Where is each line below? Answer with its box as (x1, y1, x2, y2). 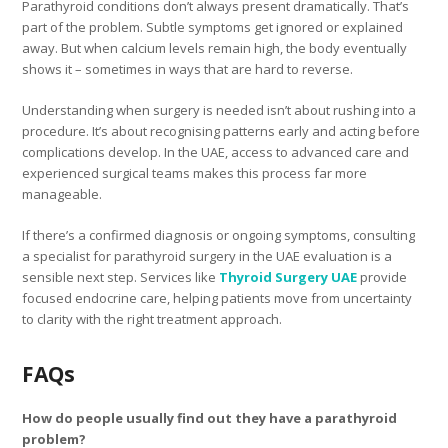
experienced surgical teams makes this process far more (22, 163, 368, 182)
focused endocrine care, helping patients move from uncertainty (22, 288, 413, 307)
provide (357, 267, 408, 286)
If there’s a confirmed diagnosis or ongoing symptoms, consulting (22, 225, 416, 244)
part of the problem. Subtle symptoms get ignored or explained (22, 17, 404, 36)
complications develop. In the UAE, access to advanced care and (22, 142, 410, 161)
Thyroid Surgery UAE (219, 267, 358, 286)
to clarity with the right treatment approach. (22, 309, 283, 328)
